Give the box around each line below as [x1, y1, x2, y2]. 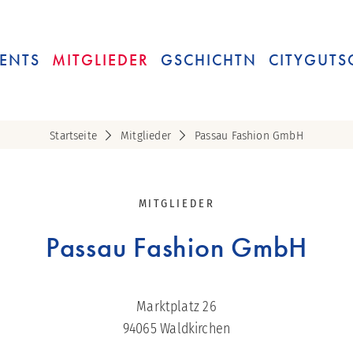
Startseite [50, 128, 97, 143]
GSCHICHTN [161, 50, 257, 71]
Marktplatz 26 [136, 298, 217, 316]
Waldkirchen [160, 320, 231, 338]
